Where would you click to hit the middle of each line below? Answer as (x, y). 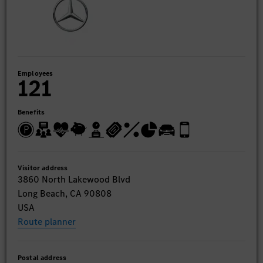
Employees (36, 73)
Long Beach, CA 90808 (65, 193)
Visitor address (43, 168)
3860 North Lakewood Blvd (74, 179)
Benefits (31, 112)
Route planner (47, 221)
